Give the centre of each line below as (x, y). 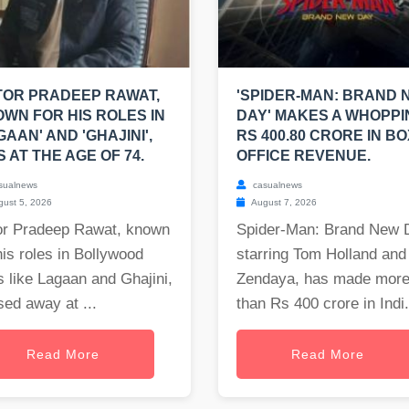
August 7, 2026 (283, 203)
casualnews (276, 185)
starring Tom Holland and (321, 255)
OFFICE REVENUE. (304, 156)
